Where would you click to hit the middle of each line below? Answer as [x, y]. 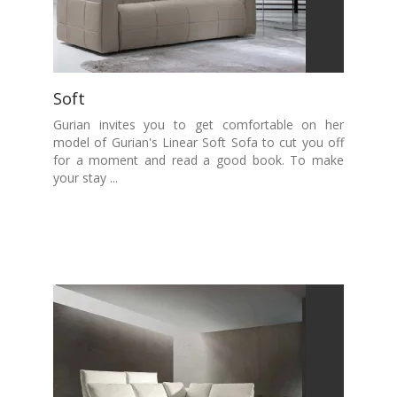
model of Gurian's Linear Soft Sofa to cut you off [198, 142]
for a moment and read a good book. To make [198, 160]
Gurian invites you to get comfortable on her [198, 125]
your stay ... [86, 178]
